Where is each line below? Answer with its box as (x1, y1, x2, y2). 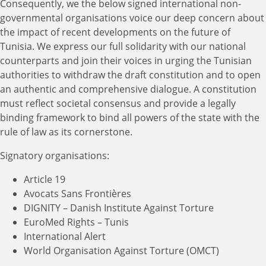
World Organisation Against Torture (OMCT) (24, 244, 219, 257)
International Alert (24, 230, 106, 243)
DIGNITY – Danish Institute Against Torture (24, 201, 214, 214)
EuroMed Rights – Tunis (24, 216, 129, 229)
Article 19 (24, 173, 65, 186)
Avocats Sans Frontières (24, 187, 131, 200)
